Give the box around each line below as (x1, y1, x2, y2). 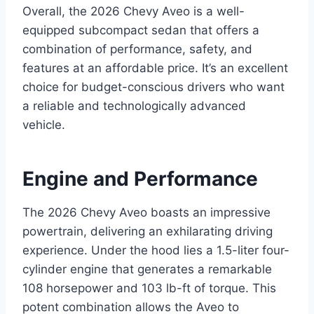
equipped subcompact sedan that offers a (22, 23, 259, 38)
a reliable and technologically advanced (22, 99, 246, 114)
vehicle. (22, 118, 65, 132)
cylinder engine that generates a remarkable (22, 262, 272, 277)
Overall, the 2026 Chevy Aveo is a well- (22, 4, 245, 19)
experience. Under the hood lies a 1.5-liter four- (22, 243, 289, 258)
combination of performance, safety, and (22, 42, 252, 57)
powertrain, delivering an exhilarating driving (22, 224, 273, 239)
